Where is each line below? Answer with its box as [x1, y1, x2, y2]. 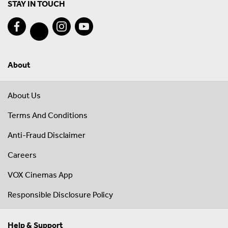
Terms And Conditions [8, 110, 88, 121]
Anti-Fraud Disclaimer [8, 130, 85, 140]
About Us [8, 90, 41, 101]
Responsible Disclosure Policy [8, 189, 113, 200]
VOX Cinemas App [8, 169, 73, 180]
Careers [8, 150, 37, 160]
